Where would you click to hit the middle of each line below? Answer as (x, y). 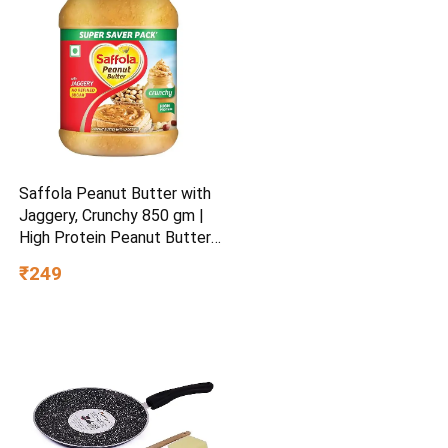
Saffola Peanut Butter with (115, 193)
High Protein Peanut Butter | (120, 237)
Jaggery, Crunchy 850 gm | (112, 215)
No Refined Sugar (80, 259)
